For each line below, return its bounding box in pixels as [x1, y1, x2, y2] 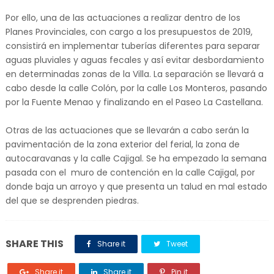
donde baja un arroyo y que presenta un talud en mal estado [5, 180, 267, 193]
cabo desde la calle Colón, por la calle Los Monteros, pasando [5, 82, 267, 94]
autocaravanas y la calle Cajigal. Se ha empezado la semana [5, 152, 267, 165]
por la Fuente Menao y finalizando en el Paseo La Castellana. [5, 96, 263, 108]
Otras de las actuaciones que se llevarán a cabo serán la [5, 124, 249, 136]
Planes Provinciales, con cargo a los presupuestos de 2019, [5, 26, 253, 38]
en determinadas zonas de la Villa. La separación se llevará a [5, 68, 264, 80]
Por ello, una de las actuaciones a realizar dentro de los [5, 12, 240, 24]
